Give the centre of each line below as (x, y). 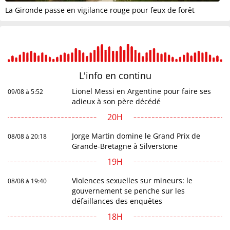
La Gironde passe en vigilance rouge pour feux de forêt (100, 10)
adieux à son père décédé (117, 102)
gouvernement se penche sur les (129, 191)
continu (135, 76)
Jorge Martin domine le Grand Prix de (136, 136)
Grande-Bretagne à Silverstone (125, 146)
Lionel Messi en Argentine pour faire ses (142, 91)
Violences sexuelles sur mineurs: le (132, 181)
